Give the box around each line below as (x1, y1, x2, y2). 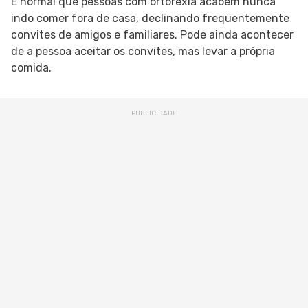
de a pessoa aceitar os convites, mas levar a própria (11, 45, 275, 58)
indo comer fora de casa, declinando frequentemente (11, 12, 289, 25)
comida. (11, 61, 52, 75)
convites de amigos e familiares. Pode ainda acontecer (11, 28, 294, 42)
